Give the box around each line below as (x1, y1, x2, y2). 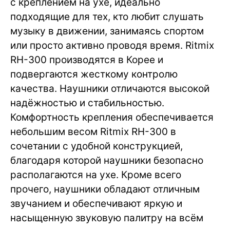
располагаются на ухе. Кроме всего (10, 169, 181, 181)
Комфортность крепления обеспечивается (10, 111, 214, 124)
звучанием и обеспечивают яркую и (10, 198, 182, 210)
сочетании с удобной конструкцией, (10, 140, 183, 152)
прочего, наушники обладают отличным (10, 183, 200, 196)
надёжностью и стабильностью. (10, 97, 164, 109)
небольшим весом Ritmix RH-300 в (10, 126, 176, 138)
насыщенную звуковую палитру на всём (10, 212, 203, 224)
